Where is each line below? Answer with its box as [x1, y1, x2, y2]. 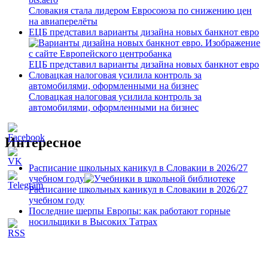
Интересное [5, 135, 81, 151]
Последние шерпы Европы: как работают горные [29, 206, 230, 217]
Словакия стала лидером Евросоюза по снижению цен [29, 5, 252, 16]
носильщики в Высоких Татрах [29, 217, 157, 227]
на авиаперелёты [29, 16, 98, 27]
